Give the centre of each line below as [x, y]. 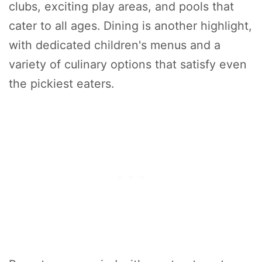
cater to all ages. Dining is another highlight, [130, 25]
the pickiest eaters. [61, 83]
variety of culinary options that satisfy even [128, 64]
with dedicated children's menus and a [115, 45]
